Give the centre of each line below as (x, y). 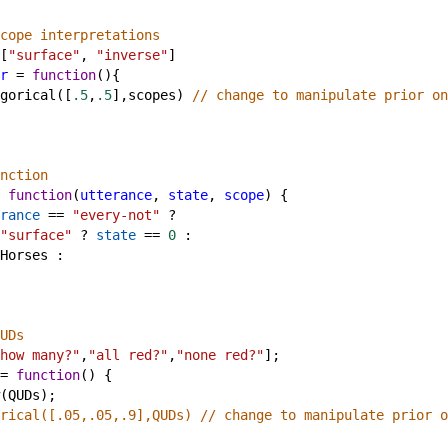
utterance (116, 195)
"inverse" (132, 55)
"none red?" (220, 355)
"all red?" (128, 355)
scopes (152, 95)
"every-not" (116, 215)
